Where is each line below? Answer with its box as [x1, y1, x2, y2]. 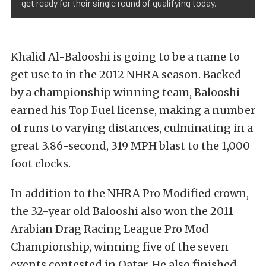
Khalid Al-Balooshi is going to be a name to [11, 50, 240, 64]
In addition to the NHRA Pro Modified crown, [11, 186, 249, 200]
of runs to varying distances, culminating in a [11, 121, 253, 135]
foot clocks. [11, 157, 71, 170]
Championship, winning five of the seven [11, 240, 229, 254]
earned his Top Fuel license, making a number [11, 103, 255, 117]
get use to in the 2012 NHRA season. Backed [11, 68, 242, 81]
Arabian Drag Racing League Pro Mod [11, 222, 209, 236]
